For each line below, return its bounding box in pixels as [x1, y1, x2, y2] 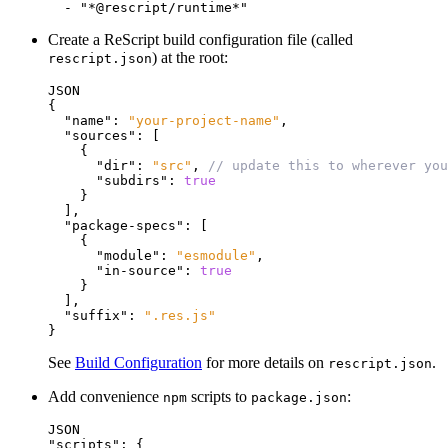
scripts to [187, 388, 251, 406]
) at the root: [152, 49, 228, 67]
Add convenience [48, 388, 163, 406]
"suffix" [64, 308, 128, 324]
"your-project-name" [128, 113, 280, 129]
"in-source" [96, 263, 184, 279]
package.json [251, 390, 347, 406]
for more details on [202, 354, 328, 372]
